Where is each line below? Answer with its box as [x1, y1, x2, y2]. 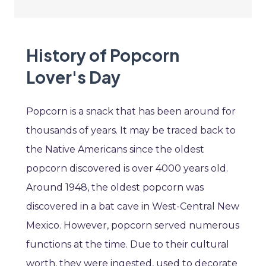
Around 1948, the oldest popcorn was [26, 182, 204, 194]
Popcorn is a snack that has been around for [26, 106, 236, 118]
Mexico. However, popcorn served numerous [26, 220, 239, 232]
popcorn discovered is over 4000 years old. [26, 163, 228, 175]
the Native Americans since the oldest [26, 144, 204, 156]
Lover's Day [26, 66, 121, 88]
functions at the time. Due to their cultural [26, 239, 229, 251]
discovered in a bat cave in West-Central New [26, 201, 239, 213]
